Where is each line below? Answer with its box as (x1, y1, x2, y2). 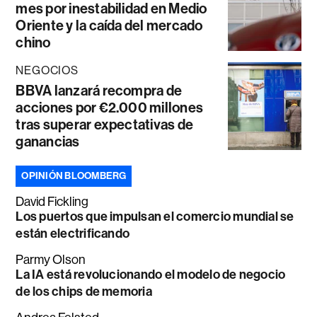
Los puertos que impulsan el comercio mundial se (16, 209, 294, 225)
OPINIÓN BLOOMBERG (21, 170, 127, 183)
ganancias (16, 133, 80, 151)
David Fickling (16, 195, 89, 209)
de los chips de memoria (16, 284, 152, 300)
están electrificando (16, 226, 130, 242)
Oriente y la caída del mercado (16, 17, 203, 35)
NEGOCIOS (16, 64, 79, 78)
